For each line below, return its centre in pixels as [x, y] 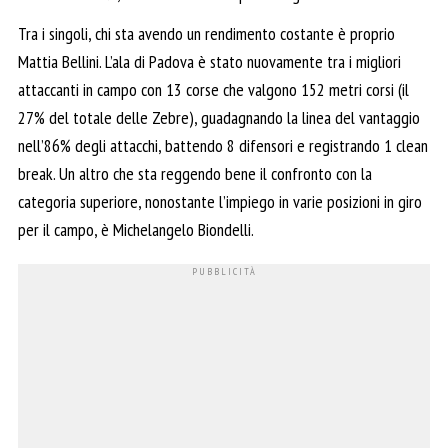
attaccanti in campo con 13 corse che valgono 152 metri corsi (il [213, 89]
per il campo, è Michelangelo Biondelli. [136, 229]
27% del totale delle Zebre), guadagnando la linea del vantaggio [219, 117]
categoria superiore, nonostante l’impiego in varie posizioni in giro [220, 201]
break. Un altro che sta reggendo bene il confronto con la [195, 173]
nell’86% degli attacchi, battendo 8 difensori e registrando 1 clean [223, 145]
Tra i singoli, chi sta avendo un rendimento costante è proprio [206, 33]
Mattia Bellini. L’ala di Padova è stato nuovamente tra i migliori [209, 61]
